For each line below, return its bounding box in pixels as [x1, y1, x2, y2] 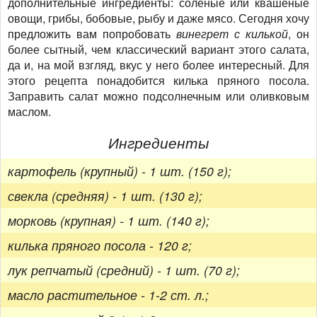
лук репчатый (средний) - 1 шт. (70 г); [8, 260, 240, 279]
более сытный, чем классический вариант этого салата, [8, 41, 309, 58]
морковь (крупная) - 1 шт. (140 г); [8, 211, 209, 229]
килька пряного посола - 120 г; [8, 236, 192, 254]
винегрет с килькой [176, 25, 288, 42]
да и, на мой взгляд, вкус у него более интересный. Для [8, 57, 309, 74]
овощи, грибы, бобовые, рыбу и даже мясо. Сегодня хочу [8, 10, 309, 27]
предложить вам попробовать [8, 25, 176, 42]
